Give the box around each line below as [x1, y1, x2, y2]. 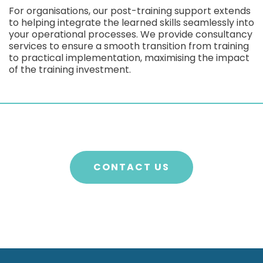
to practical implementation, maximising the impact [9, 50, 249, 65]
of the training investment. [9, 62, 131, 76]
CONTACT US [93, 160, 170, 174]
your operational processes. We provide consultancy [9, 27, 252, 41]
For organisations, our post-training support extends [9, 4, 251, 18]
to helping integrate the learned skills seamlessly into [9, 15, 254, 29]
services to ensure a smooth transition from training [9, 39, 249, 53]
